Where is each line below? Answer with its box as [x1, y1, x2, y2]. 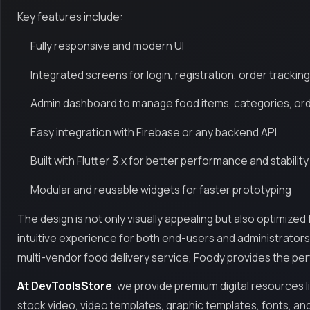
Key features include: [17, 9, 123, 25]
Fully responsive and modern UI [30, 38, 185, 54]
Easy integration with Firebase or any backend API [30, 124, 277, 140]
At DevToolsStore [17, 278, 112, 294]
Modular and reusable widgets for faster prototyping [30, 181, 292, 197]
